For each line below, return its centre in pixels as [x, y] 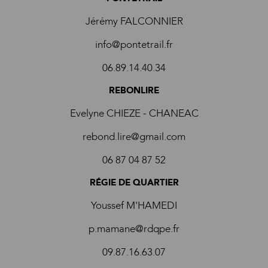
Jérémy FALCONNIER [134, 21]
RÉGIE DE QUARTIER [134, 182]
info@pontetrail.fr [134, 45]
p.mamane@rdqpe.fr [134, 229]
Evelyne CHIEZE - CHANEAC [134, 113]
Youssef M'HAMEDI [134, 205]
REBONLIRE [134, 90]
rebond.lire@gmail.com [134, 137]
